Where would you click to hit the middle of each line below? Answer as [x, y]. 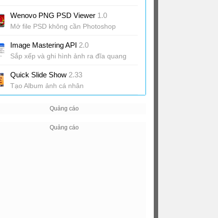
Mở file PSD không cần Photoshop [63, 26]
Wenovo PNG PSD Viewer [54, 15]
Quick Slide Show [39, 75]
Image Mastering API [45, 45]
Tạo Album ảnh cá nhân [47, 86]
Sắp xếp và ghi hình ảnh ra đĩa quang [68, 56]
